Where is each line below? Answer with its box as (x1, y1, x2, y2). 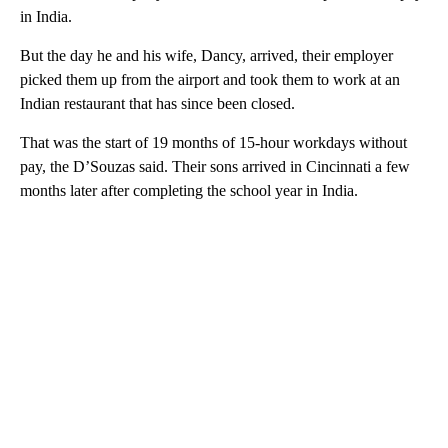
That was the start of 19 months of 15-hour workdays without (20, 133, 407, 151)
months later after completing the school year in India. (20, 181, 358, 199)
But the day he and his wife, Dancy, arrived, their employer (20, 46, 393, 64)
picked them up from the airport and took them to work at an (20, 70, 400, 88)
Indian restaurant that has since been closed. (20, 94, 295, 112)
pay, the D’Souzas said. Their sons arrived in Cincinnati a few (20, 157, 410, 175)
